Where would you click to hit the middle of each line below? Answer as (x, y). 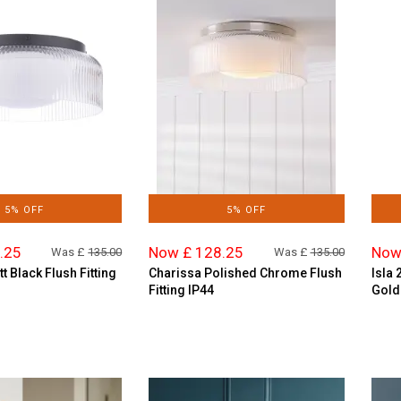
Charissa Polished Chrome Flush (246, 273)
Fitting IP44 (182, 290)
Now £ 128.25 (196, 252)
